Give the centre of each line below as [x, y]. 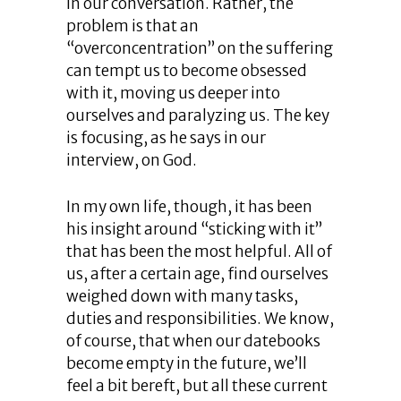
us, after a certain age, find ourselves [197, 274]
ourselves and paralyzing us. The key [198, 116]
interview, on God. [132, 161]
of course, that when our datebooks [193, 341]
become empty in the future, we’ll [187, 364]
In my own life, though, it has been [189, 207]
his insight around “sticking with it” [194, 230]
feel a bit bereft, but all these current [197, 386]
